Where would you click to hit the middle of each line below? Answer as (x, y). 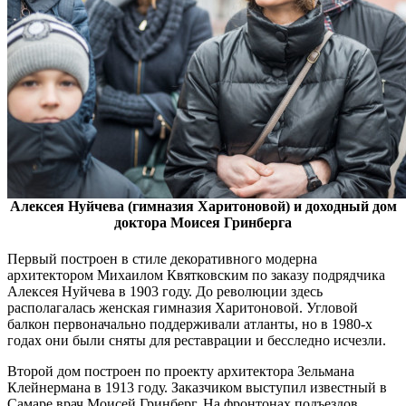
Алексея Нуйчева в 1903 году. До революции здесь (165, 291)
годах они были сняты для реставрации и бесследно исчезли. (197, 340)
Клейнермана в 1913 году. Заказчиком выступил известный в (197, 387)
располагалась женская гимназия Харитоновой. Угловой (183, 307)
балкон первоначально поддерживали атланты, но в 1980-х (190, 324)
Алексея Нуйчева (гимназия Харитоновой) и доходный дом (203, 207)
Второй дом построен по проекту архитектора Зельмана (181, 371)
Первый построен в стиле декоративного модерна (162, 258)
